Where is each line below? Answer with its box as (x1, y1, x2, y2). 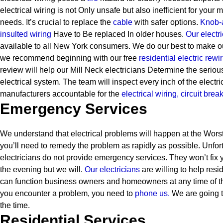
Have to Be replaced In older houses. (51, 30, 184, 38)
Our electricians (85, 165, 140, 174)
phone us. (135, 189, 170, 198)
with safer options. (132, 18, 198, 26)
